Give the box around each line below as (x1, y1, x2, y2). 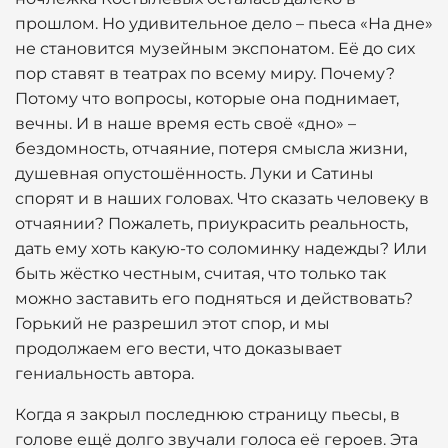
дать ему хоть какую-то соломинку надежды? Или (15, 239, 427, 258)
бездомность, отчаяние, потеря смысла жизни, (15, 139, 407, 158)
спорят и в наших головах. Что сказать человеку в (15, 189, 429, 208)
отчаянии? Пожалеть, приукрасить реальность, (15, 214, 408, 233)
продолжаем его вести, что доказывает (15, 339, 342, 358)
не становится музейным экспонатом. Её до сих (15, 39, 415, 58)
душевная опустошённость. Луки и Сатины (15, 164, 374, 183)
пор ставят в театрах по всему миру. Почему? (15, 64, 395, 83)
